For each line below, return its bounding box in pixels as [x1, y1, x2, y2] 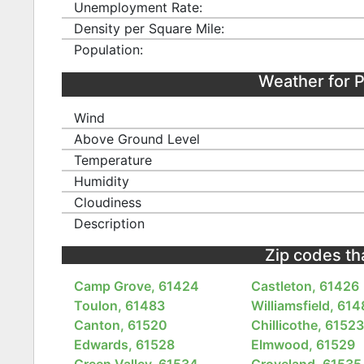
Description [73, 215, 145, 232]
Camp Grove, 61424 [73, 277, 199, 294]
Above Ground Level [73, 131, 200, 148]
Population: [73, 41, 143, 58]
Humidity [73, 173, 129, 190]
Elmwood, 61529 [251, 336, 356, 353]
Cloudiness [73, 194, 141, 211]
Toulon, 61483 [73, 297, 165, 314]
